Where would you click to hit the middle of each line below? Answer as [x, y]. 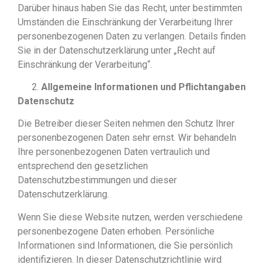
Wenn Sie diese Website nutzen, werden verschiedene [130, 217]
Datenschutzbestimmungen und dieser [97, 180]
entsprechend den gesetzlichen [83, 166]
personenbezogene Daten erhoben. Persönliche [116, 231]
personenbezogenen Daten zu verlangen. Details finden [132, 36]
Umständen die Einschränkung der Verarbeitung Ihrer [125, 22]
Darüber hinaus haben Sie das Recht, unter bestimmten [130, 8]
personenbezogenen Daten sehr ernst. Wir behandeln [127, 138]
